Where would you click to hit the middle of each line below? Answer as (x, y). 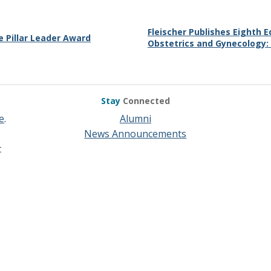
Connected (146, 101)
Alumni (135, 119)
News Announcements (135, 134)
